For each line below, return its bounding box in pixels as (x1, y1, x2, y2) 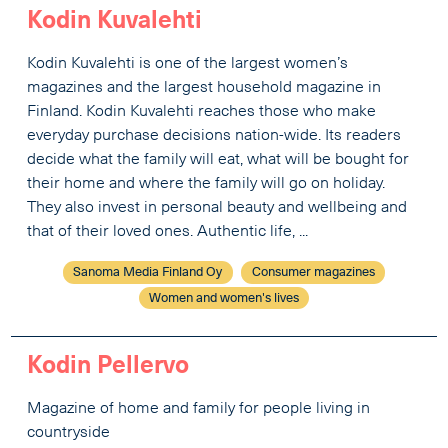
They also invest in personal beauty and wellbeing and (27, 200, 408, 217)
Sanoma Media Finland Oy (73, 266, 223, 280)
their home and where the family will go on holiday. (27, 176, 386, 193)
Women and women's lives (149, 291, 299, 305)
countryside (27, 424, 111, 441)
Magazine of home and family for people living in (27, 400, 371, 417)
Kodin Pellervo (27, 354, 190, 379)
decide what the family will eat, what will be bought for (27, 152, 410, 169)
